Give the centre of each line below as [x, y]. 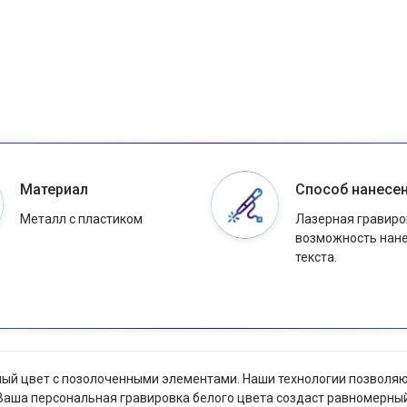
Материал [55, 190]
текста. [316, 258]
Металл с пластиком [82, 219]
